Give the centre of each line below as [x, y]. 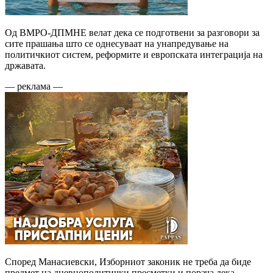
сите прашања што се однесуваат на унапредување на [117, 43]
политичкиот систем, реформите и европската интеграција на [134, 54]
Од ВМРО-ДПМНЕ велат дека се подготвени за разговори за [132, 32]
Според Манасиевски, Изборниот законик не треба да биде [128, 261]
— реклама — [34, 86]
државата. [25, 65]
